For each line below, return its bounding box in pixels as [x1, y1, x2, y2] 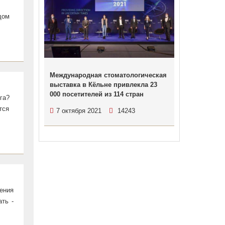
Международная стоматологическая [49, 71, 167, 79]
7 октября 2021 [56, 107, 101, 115]
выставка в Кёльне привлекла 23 [49, 81, 157, 88]
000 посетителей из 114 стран [49, 90, 144, 98]
